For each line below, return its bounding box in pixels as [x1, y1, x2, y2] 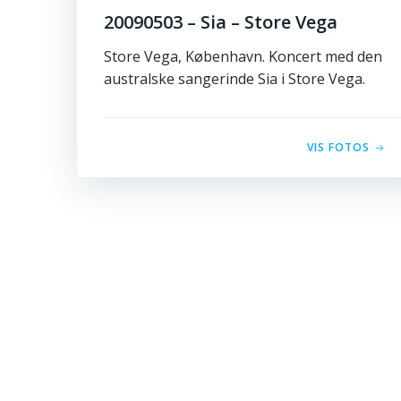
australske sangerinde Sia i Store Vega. [104, 69, 365, 89]
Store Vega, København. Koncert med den [104, 47, 382, 66]
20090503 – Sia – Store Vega [104, 10, 337, 34]
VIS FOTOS [307, 140, 371, 155]
